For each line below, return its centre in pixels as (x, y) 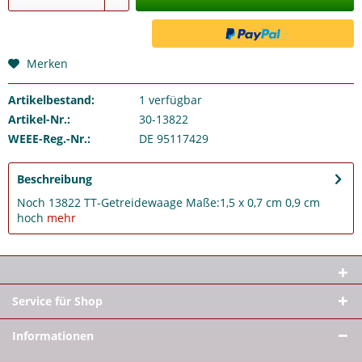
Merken (47, 63)
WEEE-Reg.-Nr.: (49, 139)
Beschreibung (55, 179)
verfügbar (173, 100)
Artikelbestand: (51, 100)
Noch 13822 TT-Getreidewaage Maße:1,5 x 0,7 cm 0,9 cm (168, 202)
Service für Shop (57, 301)
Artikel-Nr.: (39, 119)
